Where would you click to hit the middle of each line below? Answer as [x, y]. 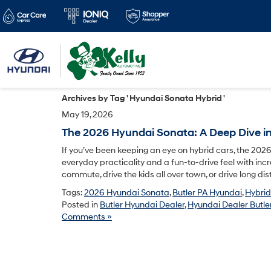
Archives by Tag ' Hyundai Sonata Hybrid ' [143, 98]
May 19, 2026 [87, 115]
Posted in [81, 205]
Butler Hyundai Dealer [142, 205]
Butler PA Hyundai [207, 193]
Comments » [87, 217]
